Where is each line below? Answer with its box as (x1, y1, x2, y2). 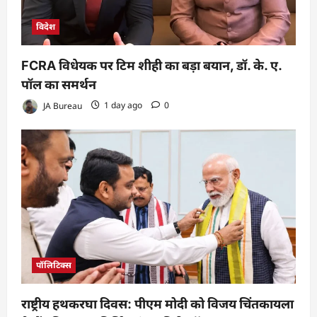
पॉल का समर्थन (21, 76, 96, 92)
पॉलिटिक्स (36, 258, 71, 271)
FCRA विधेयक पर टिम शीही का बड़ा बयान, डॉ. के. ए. (21, 57, 282, 73)
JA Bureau (41, 99, 82, 112)
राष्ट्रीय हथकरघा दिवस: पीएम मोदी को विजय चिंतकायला (21, 296, 294, 311)
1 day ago (102, 99, 144, 112)
